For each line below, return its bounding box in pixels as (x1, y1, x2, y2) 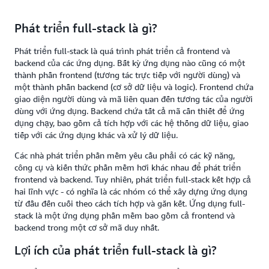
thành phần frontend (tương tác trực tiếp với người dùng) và (14, 70, 240, 80)
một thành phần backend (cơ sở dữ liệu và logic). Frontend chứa (14, 82, 253, 92)
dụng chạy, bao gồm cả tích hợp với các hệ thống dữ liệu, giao (14, 118, 249, 128)
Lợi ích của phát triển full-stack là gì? (14, 243, 217, 257)
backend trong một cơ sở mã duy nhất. (14, 222, 162, 232)
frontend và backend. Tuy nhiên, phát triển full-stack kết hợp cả (14, 174, 251, 184)
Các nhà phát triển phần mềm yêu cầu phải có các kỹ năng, (14, 150, 235, 160)
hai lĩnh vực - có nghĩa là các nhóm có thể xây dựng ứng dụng (14, 186, 247, 196)
